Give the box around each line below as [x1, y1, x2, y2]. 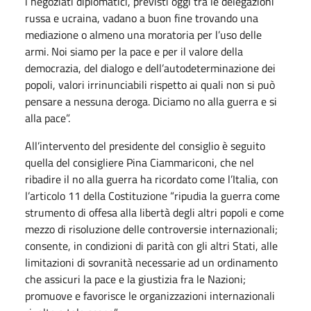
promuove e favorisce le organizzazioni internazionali [25, 287, 275, 304]
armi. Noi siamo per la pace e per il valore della [25, 42, 243, 60]
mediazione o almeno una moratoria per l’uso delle [25, 26, 262, 43]
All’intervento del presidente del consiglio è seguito [25, 137, 265, 154]
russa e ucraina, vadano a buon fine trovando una [25, 9, 258, 26]
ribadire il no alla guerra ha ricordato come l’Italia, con [25, 170, 278, 187]
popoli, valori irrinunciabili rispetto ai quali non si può [25, 76, 275, 93]
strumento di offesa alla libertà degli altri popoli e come [25, 203, 284, 221]
